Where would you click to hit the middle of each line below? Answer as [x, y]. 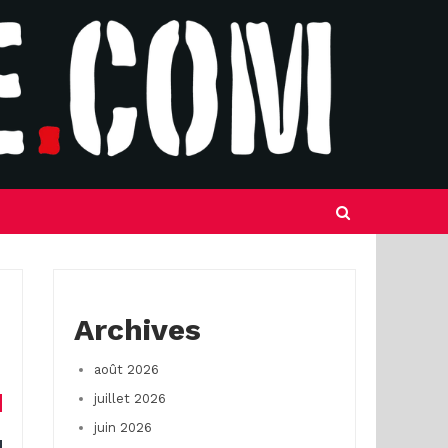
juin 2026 [122, 427]
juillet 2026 [129, 398]
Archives [137, 329]
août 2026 [126, 369]
